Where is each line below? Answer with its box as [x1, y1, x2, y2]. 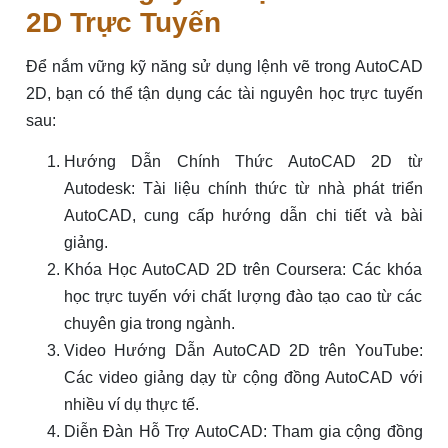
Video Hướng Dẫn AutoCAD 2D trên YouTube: [63, 342, 423, 360]
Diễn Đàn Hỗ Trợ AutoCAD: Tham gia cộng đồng [63, 423, 423, 441]
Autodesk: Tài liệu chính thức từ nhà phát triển [63, 180, 423, 198]
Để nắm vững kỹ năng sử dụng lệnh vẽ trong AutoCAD [25, 58, 423, 76]
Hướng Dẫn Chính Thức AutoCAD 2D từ [63, 153, 423, 171]
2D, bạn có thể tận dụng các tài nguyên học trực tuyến [25, 85, 423, 103]
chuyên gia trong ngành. [63, 315, 235, 333]
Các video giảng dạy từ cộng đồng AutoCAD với [63, 369, 423, 387]
